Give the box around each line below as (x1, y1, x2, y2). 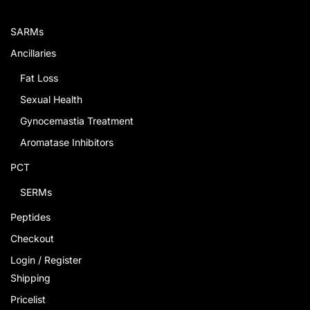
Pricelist (10, 293, 46, 305)
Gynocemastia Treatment (20, 114, 134, 127)
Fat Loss (20, 71, 58, 84)
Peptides (10, 210, 51, 223)
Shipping (10, 271, 51, 284)
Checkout (10, 232, 54, 244)
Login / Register (10, 253, 82, 266)
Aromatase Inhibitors (20, 136, 113, 148)
